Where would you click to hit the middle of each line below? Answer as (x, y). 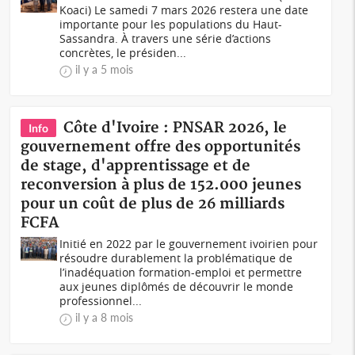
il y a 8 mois (105, 317)
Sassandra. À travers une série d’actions (166, 38)
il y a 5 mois (105, 69)
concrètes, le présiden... (123, 53)
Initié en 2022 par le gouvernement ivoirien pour (189, 244)
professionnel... (101, 301)
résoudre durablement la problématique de (176, 258)
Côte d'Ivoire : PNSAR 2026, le (176, 128)
